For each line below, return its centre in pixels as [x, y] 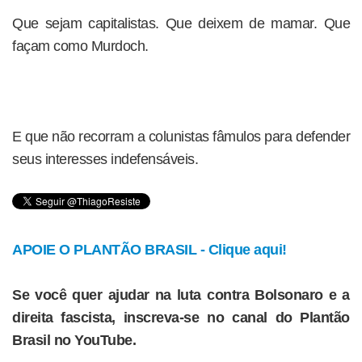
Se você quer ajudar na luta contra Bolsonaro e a [181, 295]
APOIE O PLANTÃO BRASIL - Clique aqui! [149, 250]
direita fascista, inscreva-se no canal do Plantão [181, 318]
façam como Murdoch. [80, 46]
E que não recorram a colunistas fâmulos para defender [181, 137]
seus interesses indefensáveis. [105, 159]
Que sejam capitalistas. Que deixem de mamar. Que [181, 23]
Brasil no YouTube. [74, 340]
